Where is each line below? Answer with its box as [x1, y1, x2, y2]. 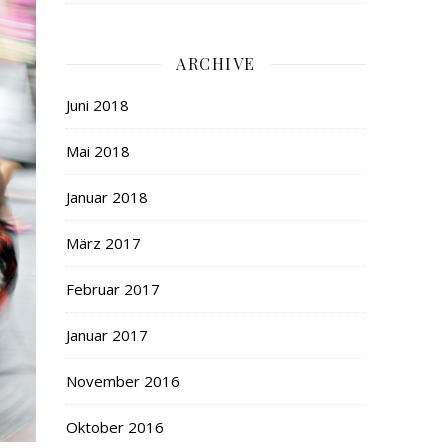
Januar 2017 [66, 325, 148, 345]
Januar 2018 [66, 187, 148, 207]
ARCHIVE [176, 53, 256, 74]
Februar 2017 [66, 279, 160, 299]
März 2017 [66, 233, 141, 253]
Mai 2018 [66, 141, 130, 161]
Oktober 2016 [66, 417, 164, 437]
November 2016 [66, 371, 180, 391]
